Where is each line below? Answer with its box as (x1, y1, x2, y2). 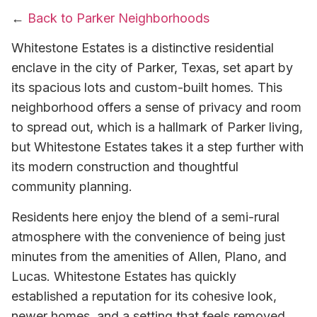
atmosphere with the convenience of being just (11, 229, 285, 244)
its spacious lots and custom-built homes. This (11, 80, 282, 96)
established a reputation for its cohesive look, (11, 288, 277, 304)
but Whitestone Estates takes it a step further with (11, 139, 304, 155)
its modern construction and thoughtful (11, 159, 238, 175)
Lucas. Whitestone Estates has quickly (11, 268, 236, 284)
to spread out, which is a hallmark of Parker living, (11, 120, 303, 135)
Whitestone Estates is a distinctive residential (11, 40, 274, 56)
